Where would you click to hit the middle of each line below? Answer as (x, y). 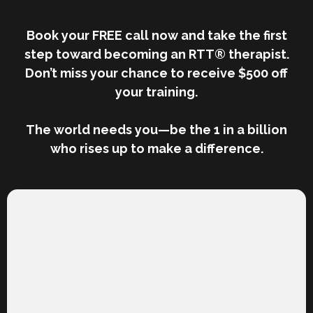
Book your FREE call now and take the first (156, 36)
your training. (156, 92)
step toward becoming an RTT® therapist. (156, 54)
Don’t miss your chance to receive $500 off (156, 73)
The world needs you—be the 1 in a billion (156, 130)
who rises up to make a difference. (156, 149)
